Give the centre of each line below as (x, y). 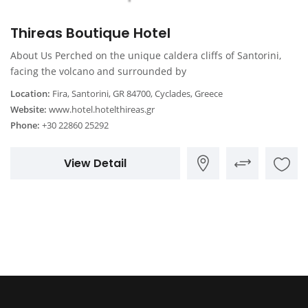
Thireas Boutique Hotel (90, 33)
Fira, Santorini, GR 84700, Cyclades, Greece (136, 93)
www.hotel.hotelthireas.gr (102, 109)
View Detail (95, 163)
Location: (30, 93)
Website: (29, 109)
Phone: (25, 125)
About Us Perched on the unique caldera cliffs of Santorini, (146, 55)
